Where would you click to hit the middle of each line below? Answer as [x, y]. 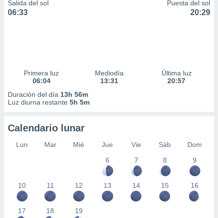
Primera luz [42, 73]
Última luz [176, 73]
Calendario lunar [46, 128]
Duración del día [34, 94]
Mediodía [109, 73]
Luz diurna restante [39, 102]
